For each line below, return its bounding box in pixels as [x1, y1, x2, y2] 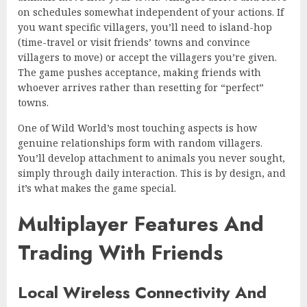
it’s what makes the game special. [18, 181, 176, 195]
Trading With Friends [18, 237, 223, 267]
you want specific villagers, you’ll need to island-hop [18, 20, 272, 34]
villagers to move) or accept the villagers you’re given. [18, 50, 277, 64]
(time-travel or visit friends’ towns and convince [18, 35, 250, 49]
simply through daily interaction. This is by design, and [18, 166, 286, 180]
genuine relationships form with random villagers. [18, 136, 262, 149]
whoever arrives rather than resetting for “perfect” [18, 80, 264, 94]
